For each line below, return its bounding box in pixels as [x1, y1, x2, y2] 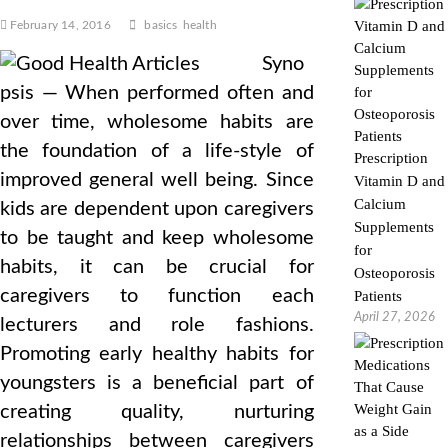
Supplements [353, 219, 434, 235]
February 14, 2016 [7, 19, 111, 31]
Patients [353, 288, 402, 304]
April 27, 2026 [353, 311, 435, 324]
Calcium [353, 196, 406, 212]
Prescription [353, 150, 428, 166]
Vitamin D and [353, 173, 445, 189]
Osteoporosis [353, 265, 435, 281]
